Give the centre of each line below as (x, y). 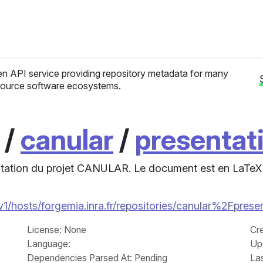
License (43, 230)
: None (73, 230)
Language (48, 244)
